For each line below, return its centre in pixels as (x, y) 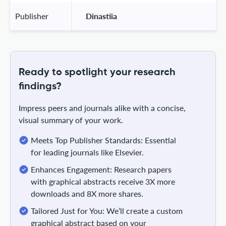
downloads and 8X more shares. (87, 193)
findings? (40, 87)
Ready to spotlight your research (97, 72)
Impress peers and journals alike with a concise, (102, 107)
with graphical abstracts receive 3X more (103, 181)
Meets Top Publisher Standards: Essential (103, 140)
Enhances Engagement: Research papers (101, 169)
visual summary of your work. (71, 120)
